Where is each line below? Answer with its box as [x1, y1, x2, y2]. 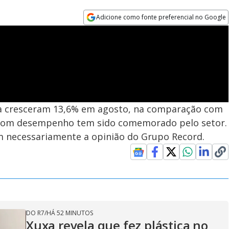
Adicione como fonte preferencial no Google [96, 13, 226, 21]
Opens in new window [83, 26, 167, 37]
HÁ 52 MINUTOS [47, 209, 93, 217]
